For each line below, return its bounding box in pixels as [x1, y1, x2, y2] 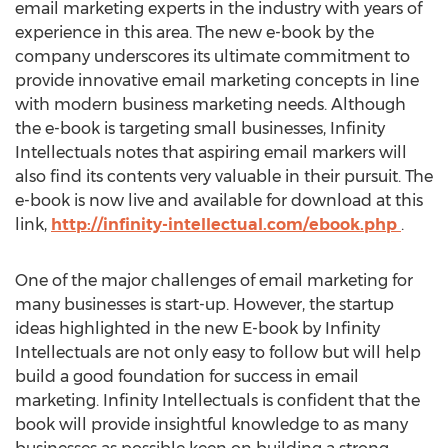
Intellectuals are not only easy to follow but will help [15, 343, 421, 362]
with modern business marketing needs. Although [15, 95, 406, 114]
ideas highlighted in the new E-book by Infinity [15, 319, 380, 338]
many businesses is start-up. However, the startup [15, 295, 394, 314]
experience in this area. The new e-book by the [15, 23, 374, 42]
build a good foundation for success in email [15, 367, 359, 386]
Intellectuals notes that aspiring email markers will [15, 143, 407, 162]
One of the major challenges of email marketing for [15, 271, 413, 290]
